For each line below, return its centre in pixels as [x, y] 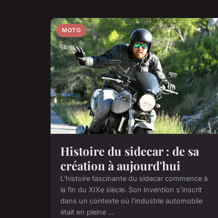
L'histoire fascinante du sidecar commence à [134, 179]
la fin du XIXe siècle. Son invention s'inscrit [131, 190]
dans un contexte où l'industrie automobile [131, 201]
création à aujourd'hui [120, 166]
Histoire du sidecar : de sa [130, 151]
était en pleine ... [87, 212]
